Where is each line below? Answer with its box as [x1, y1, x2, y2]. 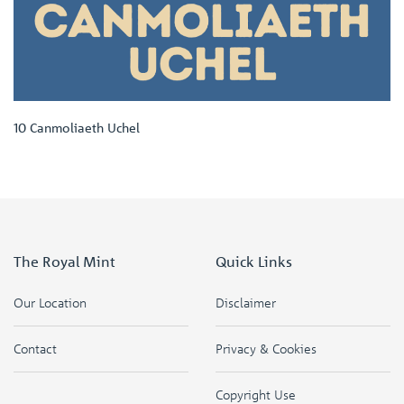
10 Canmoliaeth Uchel [14, 119, 140, 135]
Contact [14, 341, 57, 356]
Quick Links [216, 252, 292, 271]
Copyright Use [216, 387, 296, 402]
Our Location [14, 295, 87, 310]
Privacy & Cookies [216, 341, 317, 356]
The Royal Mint [14, 252, 115, 271]
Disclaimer [216, 295, 276, 310]
